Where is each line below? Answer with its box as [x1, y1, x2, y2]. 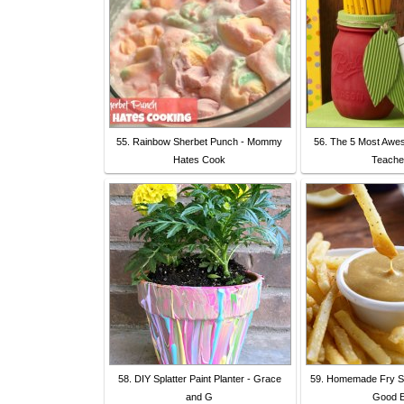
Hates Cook [173, 153, 225, 165]
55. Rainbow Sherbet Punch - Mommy [116, 135, 282, 147]
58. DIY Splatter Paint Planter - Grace [117, 372, 281, 384]
